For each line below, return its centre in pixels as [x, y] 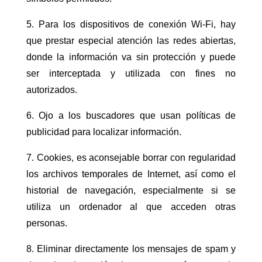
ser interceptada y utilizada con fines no [131, 74]
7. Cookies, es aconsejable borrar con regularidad [131, 158]
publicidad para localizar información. [104, 132]
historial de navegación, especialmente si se [131, 191]
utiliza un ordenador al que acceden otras [131, 207]
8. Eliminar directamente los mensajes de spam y [131, 249]
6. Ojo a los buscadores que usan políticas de [131, 116]
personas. [46, 223]
